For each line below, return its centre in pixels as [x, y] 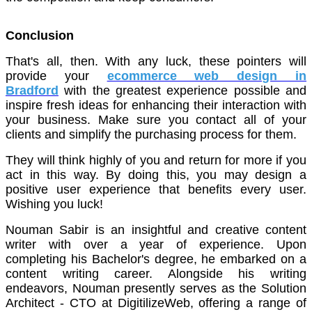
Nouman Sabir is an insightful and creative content [156, 230]
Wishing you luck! [54, 204]
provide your [56, 76]
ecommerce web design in [207, 76]
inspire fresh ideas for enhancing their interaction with [156, 106]
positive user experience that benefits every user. [156, 190]
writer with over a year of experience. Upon [156, 245]
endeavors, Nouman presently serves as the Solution [156, 289]
